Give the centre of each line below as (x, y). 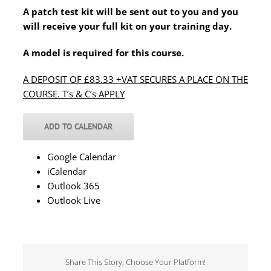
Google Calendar (82, 157)
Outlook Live (74, 200)
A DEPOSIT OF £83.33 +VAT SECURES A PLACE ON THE (135, 79)
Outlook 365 (73, 186)
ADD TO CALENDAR (78, 126)
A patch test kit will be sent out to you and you (131, 11)
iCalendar (67, 171)
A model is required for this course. (103, 53)
